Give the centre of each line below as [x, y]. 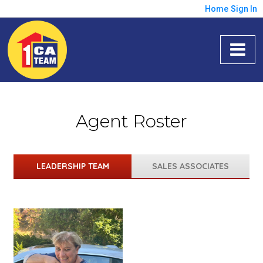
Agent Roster [131, 121]
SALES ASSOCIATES [190, 166]
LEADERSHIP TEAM [73, 166]
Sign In [244, 9]
